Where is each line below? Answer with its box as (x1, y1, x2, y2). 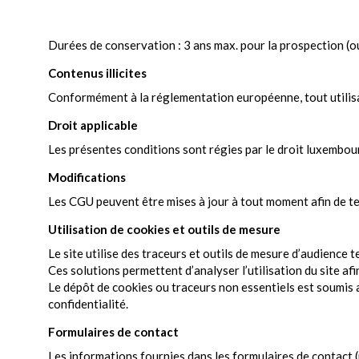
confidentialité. (48, 296, 128, 311)
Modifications (48, 170, 126, 184)
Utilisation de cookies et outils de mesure (48, 222, 280, 236)
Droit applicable (48, 118, 138, 132)
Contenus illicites (48, 66, 147, 80)
